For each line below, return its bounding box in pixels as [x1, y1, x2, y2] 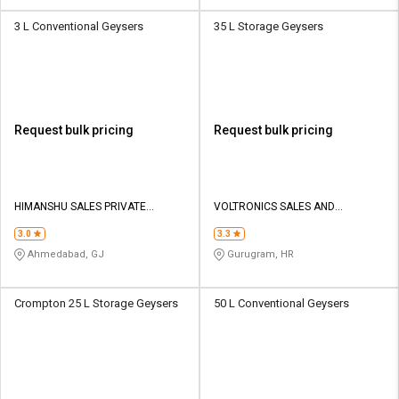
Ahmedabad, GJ [25, 248, 104, 261]
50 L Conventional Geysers [214, 297, 349, 311]
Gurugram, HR [224, 248, 294, 261]
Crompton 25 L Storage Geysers [14, 297, 178, 311]
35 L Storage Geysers [214, 20, 323, 34]
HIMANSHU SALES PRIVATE [14, 200, 146, 214]
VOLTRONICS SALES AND [214, 200, 335, 214]
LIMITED [14, 216, 53, 230]
